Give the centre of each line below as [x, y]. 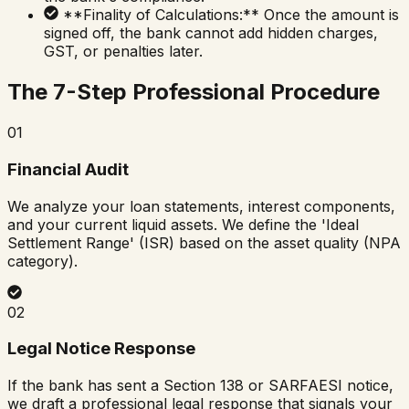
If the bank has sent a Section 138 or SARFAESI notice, [200, 386]
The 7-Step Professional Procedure [194, 92]
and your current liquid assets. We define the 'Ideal [183, 224]
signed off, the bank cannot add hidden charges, [211, 33]
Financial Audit [68, 169]
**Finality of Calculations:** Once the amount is [231, 15]
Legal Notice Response [101, 349]
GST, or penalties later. [123, 52]
